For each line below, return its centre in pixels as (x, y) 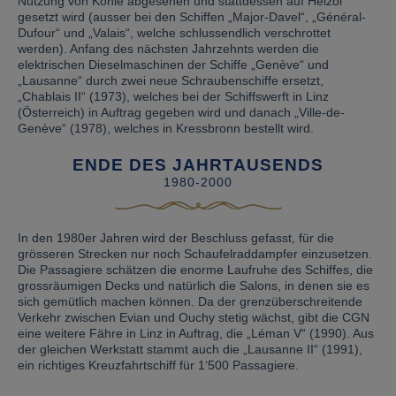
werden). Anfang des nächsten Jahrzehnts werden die (168, 49)
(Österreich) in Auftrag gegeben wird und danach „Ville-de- (181, 112)
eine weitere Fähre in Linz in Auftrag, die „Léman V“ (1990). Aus (196, 333)
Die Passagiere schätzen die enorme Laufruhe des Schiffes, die (195, 270)
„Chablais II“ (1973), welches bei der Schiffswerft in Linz (173, 96)
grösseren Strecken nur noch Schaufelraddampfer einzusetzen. (195, 254)
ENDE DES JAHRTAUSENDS (198, 165)
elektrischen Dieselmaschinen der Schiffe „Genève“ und (173, 65)
